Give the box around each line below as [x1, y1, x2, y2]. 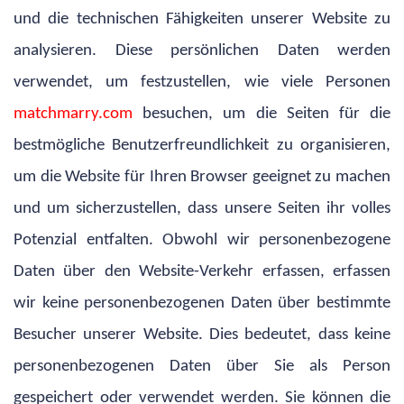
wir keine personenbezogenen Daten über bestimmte [14, 294, 390, 312]
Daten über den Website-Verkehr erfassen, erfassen [14, 262, 390, 280]
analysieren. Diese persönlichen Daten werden [14, 41, 390, 60]
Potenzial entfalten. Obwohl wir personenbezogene [14, 231, 390, 249]
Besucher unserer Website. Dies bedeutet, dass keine [14, 326, 390, 344]
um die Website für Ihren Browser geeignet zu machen [14, 168, 390, 186]
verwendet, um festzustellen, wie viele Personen [14, 73, 390, 91]
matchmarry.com [14, 105, 143, 123]
